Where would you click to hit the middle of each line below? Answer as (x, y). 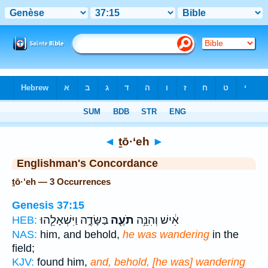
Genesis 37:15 (48, 205)
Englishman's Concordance (87, 163)
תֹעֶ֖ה (121, 220)
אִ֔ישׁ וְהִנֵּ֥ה (156, 220)
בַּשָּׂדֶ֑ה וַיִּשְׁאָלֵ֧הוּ (74, 220)
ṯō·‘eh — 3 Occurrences (61, 182)
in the (224, 234)
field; (23, 248)
